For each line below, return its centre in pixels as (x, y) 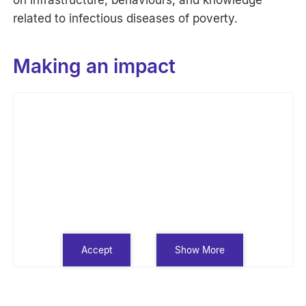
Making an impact (95, 66)
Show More (199, 250)
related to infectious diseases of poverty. (126, 18)
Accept (97, 250)
